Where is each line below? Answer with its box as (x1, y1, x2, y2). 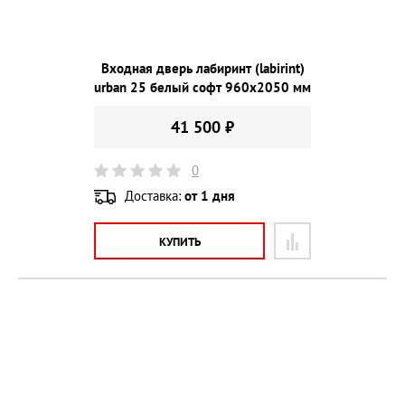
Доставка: (125, 187, 184, 205)
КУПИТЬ (158, 234, 201, 250)
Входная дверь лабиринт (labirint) (100, 59, 305, 77)
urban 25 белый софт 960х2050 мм (94, 78, 311, 96)
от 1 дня (184, 187, 235, 205)
